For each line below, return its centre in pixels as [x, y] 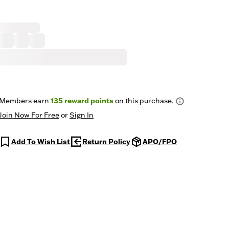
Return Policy [106, 142]
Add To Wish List [41, 142]
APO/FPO [160, 142]
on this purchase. [144, 101]
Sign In [82, 115]
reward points [88, 101]
